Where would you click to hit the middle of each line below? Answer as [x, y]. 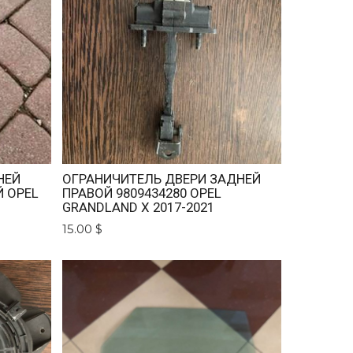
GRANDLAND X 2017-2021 [139, 207]
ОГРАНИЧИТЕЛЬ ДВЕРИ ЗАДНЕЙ [162, 178]
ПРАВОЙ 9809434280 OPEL [142, 193]
